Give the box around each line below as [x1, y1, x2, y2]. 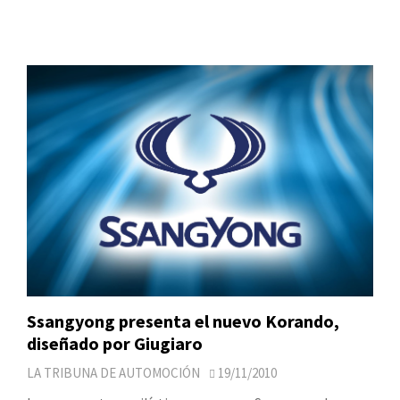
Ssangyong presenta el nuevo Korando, [27, 309, 339, 332]
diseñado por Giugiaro [27, 331, 203, 354]
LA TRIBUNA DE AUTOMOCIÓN [27, 363, 200, 381]
